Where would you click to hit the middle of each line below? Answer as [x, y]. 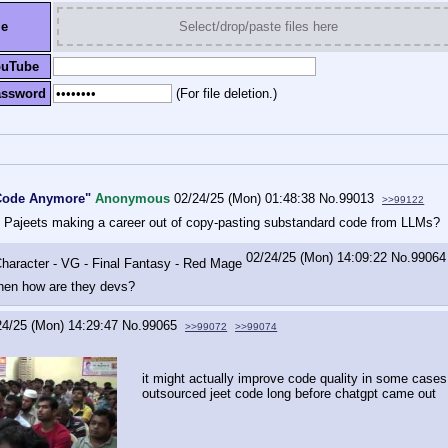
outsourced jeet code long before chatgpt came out [289, 394]
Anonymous [133, 198]
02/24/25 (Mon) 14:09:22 [317, 258]
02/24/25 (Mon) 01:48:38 [245, 198]
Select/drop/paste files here [258, 26]
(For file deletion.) [226, 93]
